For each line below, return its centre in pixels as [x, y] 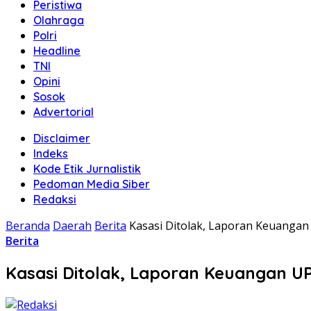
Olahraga [59, 20]
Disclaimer [62, 138]
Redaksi [55, 199]
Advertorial [64, 112]
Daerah [72, 226]
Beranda [28, 226]
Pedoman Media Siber [92, 184]
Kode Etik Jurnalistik [87, 169]
